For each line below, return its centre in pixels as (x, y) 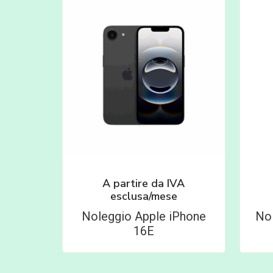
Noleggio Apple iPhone (144, 217)
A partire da (135, 184)
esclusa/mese (144, 197)
